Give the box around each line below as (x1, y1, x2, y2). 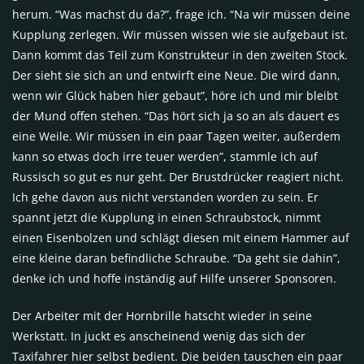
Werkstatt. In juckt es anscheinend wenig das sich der (12, 327, 305, 344)
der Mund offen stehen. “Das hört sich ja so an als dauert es (12, 107, 340, 123)
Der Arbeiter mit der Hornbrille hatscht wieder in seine (12, 307, 312, 323)
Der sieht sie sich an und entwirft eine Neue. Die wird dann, (12, 67, 340, 83)
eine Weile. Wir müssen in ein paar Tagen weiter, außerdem (12, 128, 340, 144)
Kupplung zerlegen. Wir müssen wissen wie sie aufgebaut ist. (12, 26, 348, 42)
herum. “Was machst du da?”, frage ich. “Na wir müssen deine (12, 6, 350, 22)
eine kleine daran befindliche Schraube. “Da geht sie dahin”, (12, 249, 340, 266)
